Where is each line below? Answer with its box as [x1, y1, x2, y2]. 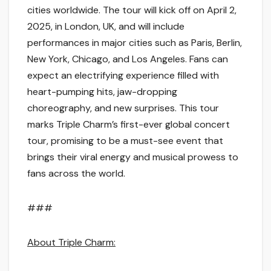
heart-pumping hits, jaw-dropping [27, 85, 177, 98]
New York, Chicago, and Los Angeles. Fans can [27, 52, 228, 65]
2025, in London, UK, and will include [27, 19, 184, 33]
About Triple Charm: [27, 235, 116, 249]
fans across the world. [27, 166, 125, 180]
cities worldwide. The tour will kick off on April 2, [27, 3, 237, 16]
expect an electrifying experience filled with [27, 68, 219, 82]
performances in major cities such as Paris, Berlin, [27, 36, 242, 49]
